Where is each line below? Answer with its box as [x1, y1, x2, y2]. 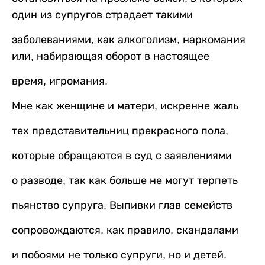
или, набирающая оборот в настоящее [12, 50, 209, 63]
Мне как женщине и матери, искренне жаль [12, 100, 238, 112]
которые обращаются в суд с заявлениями [12, 150, 232, 162]
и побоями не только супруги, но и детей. [12, 249, 227, 261]
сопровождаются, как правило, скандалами [12, 224, 238, 237]
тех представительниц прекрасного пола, [12, 125, 228, 137]
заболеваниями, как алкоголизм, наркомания [12, 34, 245, 46]
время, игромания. [12, 75, 108, 88]
